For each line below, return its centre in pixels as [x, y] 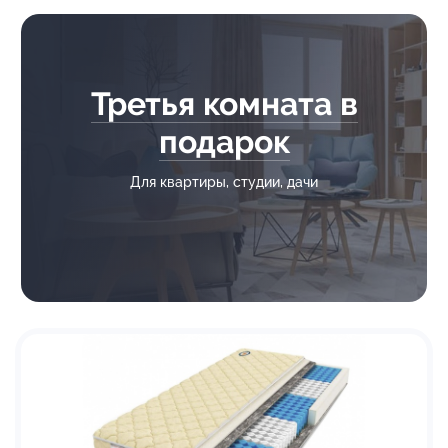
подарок [224, 141]
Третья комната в [224, 103]
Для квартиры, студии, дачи [224, 181]
